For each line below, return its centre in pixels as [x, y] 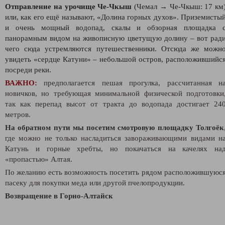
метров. [18, 114]
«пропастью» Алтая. [39, 159]
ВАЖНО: [21, 83]
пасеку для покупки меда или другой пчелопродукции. [95, 183]
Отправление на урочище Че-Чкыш [69, 6]
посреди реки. [28, 70]
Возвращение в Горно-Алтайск [59, 196]
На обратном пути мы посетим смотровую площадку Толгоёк [115, 127]
